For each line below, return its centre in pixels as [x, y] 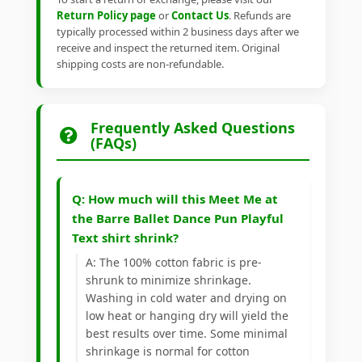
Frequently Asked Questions [193, 128]
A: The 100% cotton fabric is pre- [174, 263]
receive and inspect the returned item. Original [168, 48]
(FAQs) [114, 143]
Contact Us [200, 16]
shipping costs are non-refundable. [140, 64]
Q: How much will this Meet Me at [175, 199]
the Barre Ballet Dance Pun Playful [178, 219]
